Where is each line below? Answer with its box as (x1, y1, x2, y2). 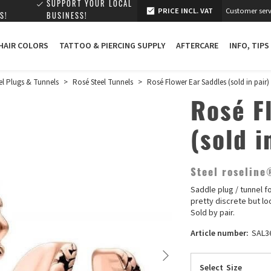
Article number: (191, 227, 249, 240)
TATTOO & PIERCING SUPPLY (59, 40, 165, 52)
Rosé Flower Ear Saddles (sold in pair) (147, 77, 269, 88)
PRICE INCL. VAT (158, 5, 213, 16)
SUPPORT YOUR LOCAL (47, 1, 133, 8)
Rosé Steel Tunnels (73, 77, 133, 88)
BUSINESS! (47, 13, 88, 21)
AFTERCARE (176, 40, 218, 52)
